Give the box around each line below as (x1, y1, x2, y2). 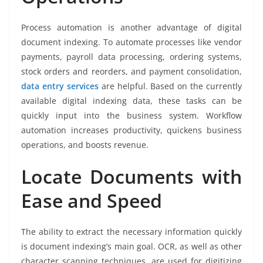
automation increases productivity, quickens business (21, 124, 242, 136)
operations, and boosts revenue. (21, 139, 149, 151)
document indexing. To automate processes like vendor (21, 36, 242, 48)
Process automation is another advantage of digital (21, 22, 242, 33)
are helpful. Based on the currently (98, 80, 242, 92)
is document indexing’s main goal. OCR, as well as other (21, 241, 242, 252)
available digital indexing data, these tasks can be (21, 95, 242, 107)
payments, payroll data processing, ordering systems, (21, 51, 242, 63)
